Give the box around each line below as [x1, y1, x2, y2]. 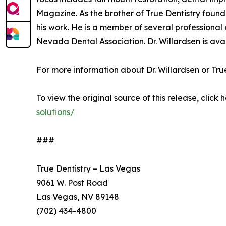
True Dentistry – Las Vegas [36, 163, 140, 174]
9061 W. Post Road [36, 178, 108, 188]
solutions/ [36, 107, 75, 118]
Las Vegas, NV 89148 [36, 192, 119, 202]
